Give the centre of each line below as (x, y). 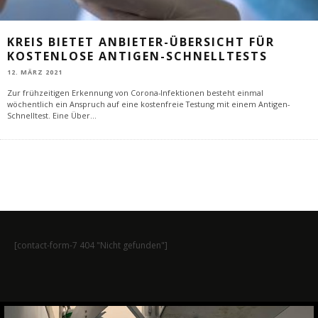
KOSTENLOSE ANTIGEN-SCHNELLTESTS (137, 56)
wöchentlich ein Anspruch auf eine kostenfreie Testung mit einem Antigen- (148, 104)
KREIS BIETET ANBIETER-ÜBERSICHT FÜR (141, 42)
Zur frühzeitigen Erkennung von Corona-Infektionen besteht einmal (135, 93)
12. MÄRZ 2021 (35, 72)
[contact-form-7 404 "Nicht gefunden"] (91, 246)
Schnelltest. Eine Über (49, 116)
